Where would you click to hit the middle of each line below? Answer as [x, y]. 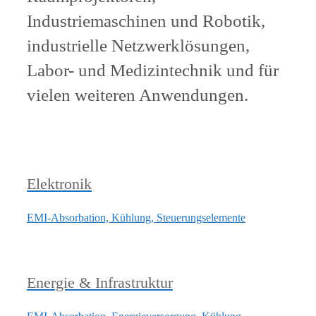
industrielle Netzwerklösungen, [138, 45]
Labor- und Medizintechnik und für [153, 70]
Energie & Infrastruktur [100, 283]
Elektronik [59, 183]
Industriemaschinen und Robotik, [146, 20]
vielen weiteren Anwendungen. [138, 95]
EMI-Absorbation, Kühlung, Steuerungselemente [136, 217]
